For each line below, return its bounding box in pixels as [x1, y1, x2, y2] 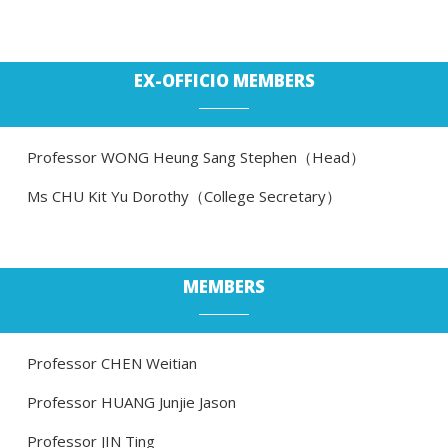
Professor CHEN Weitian [26, 352, 197, 373]
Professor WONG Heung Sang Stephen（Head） [26, 146, 365, 167]
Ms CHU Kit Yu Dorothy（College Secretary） [26, 185, 341, 206]
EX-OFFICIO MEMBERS [133, 68, 315, 92]
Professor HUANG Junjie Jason [26, 391, 236, 412]
